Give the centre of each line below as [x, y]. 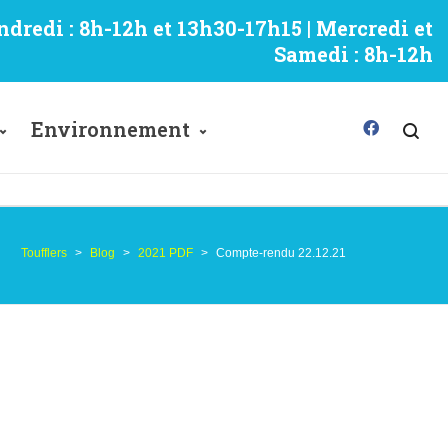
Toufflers [44, 253]
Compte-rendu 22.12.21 [281, 253]
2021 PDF [165, 253]
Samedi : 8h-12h [353, 54]
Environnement [110, 129]
